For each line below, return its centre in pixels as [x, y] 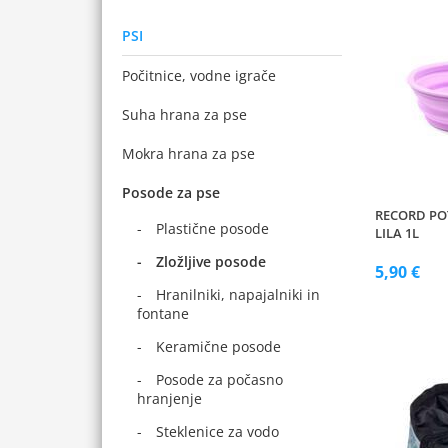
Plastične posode [212, 228]
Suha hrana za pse [184, 114]
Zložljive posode [211, 261]
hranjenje [169, 398]
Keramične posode [218, 346]
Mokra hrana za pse [188, 153]
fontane [163, 313]
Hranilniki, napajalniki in [238, 294]
